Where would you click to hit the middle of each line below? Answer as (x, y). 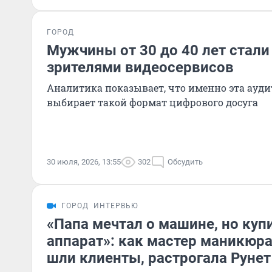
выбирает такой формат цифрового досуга (152, 102)
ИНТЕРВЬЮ (116, 206)
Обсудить (185, 162)
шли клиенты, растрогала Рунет (159, 258)
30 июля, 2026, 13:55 (84, 162)
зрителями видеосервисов (140, 67)
